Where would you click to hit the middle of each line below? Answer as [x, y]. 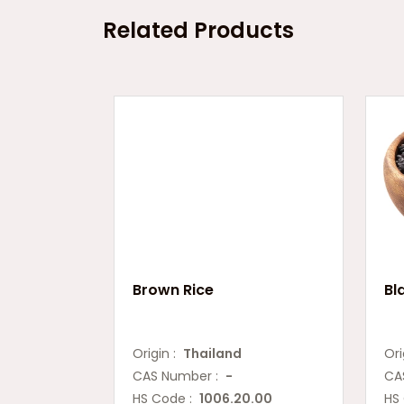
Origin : [158, 353]
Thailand [212, 353]
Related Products [198, 30]
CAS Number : [179, 376]
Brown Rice [173, 290]
